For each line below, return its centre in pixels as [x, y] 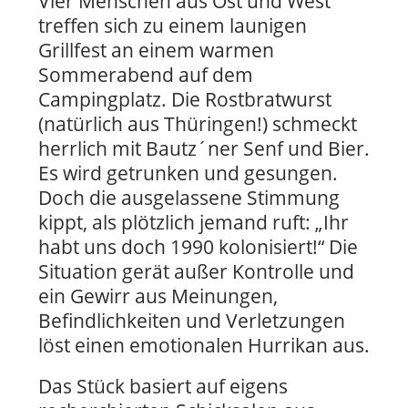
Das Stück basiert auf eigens [163, 387]
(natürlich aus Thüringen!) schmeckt [198, 123]
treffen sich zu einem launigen [173, 25]
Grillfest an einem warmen [156, 50]
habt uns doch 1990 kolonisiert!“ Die [198, 246]
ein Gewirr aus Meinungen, [158, 296]
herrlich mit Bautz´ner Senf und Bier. [204, 148]
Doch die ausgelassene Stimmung [189, 197]
